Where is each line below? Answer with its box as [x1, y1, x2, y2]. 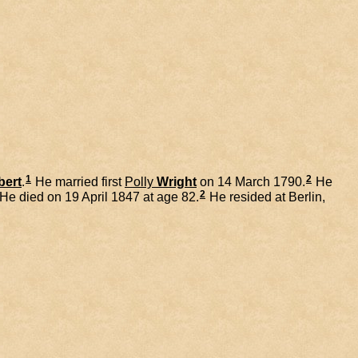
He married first [32, 175, 125, 189]
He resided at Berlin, [206, 190, 325, 205]
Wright [157, 175, 197, 189]
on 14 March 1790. [197, 175, 305, 189]
